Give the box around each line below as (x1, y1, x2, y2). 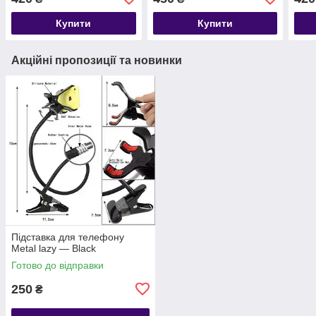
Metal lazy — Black (11, 242, 96, 254)
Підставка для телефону (11, 231, 124, 243)
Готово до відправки (11, 259, 104, 271)
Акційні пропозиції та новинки (11, 54, 182, 66)
